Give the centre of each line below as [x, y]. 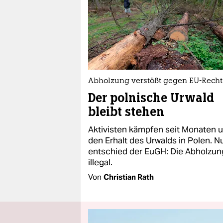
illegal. [100, 162]
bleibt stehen [126, 112]
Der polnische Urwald [151, 98]
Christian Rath [129, 177]
